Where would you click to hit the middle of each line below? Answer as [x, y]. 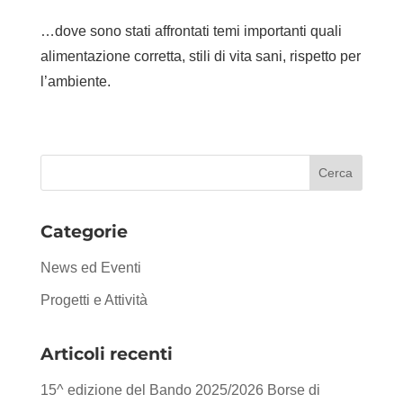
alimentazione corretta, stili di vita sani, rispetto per [200, 56]
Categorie [84, 231]
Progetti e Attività [94, 300]
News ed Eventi [90, 267]
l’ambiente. [75, 81]
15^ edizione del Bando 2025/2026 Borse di [180, 390]
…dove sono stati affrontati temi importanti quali [191, 31]
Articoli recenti [106, 354]
